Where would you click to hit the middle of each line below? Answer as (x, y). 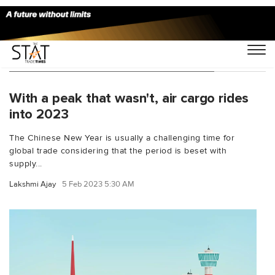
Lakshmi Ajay (33, 184)
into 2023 (39, 114)
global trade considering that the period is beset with (118, 150)
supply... (26, 163)
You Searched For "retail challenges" (112, 59)
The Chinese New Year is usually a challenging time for (122, 137)
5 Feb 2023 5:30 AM (98, 184)
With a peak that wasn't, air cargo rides (129, 98)
